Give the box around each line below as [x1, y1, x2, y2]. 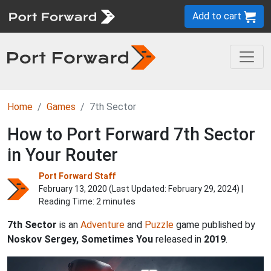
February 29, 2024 [168, 184, 237, 194]
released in [153, 233, 204, 245]
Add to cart [192, 10, 244, 22]
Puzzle [145, 219, 174, 230]
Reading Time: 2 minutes [39, 197, 135, 206]
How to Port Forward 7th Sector [7, 124, 255, 145]
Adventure [80, 219, 125, 230]
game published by [174, 219, 255, 230]
